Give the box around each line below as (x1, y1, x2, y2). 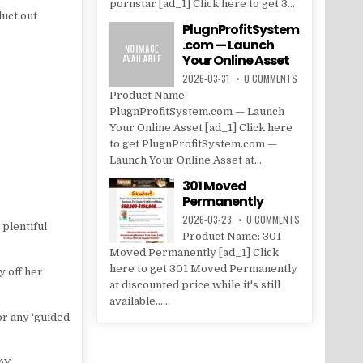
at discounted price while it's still (109, 279, 280, 292)
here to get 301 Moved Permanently (109, 263, 297, 275)
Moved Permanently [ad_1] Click (109, 246, 279, 259)
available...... (109, 295, 170, 308)
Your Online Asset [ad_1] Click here (109, 122, 293, 135)
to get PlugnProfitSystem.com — (109, 138, 277, 151)
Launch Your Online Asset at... (109, 154, 262, 167)
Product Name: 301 (181, 230, 281, 243)
